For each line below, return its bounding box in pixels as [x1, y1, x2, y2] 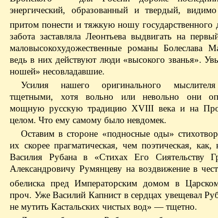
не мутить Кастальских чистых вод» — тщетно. [10, 201, 197, 212]
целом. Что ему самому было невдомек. [10, 114, 166, 125]
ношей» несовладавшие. [10, 66, 105, 76]
